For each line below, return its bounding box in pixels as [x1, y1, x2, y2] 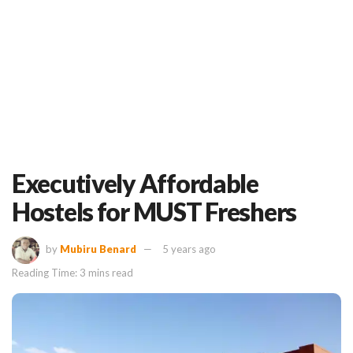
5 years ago [162, 242, 216, 255]
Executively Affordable [12, 168, 258, 199]
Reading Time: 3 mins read [12, 266, 133, 279]
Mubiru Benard [60, 242, 136, 255]
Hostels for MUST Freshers [12, 196, 296, 227]
